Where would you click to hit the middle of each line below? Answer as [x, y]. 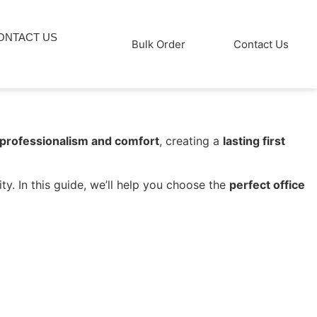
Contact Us [261, 44]
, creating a [191, 141]
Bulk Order [159, 44]
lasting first [254, 141]
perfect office [267, 185]
